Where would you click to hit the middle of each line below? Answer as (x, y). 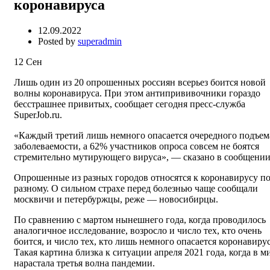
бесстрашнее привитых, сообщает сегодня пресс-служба (130, 104)
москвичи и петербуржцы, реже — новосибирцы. (116, 199)
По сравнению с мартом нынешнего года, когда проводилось (140, 220)
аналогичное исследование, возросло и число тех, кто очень (138, 231)
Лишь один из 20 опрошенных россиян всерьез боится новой (140, 83)
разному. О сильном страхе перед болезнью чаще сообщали (136, 189)
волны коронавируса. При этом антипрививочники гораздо (137, 93)
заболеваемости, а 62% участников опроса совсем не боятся (137, 146)
